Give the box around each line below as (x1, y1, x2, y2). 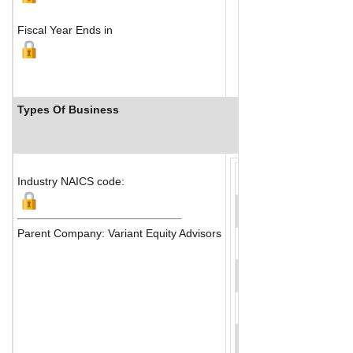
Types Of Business (17, 102, 119, 116)
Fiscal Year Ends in (17, 23, 113, 36)
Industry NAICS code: (17, 174, 124, 188)
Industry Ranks (242, 102, 324, 116)
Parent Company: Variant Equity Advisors (17, 226, 221, 240)
